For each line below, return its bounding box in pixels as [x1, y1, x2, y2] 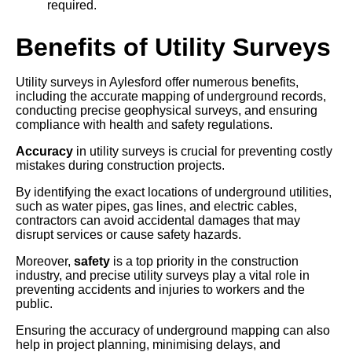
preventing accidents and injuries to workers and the [16, 283, 305, 297]
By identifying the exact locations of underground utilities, [16, 185, 332, 200]
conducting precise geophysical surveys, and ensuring [16, 104, 317, 118]
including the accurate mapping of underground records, [16, 90, 326, 104]
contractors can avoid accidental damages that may [16, 214, 300, 228]
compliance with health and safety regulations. [16, 118, 273, 132]
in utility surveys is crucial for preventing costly [73, 145, 332, 159]
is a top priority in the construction [110, 255, 299, 269]
